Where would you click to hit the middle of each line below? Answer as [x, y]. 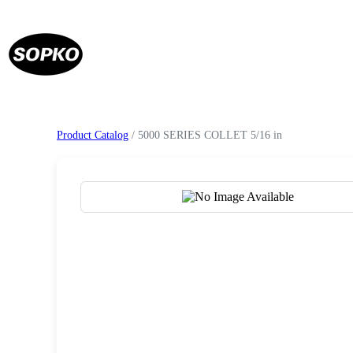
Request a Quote [238, 240]
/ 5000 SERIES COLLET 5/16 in [205, 135]
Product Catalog [93, 135]
